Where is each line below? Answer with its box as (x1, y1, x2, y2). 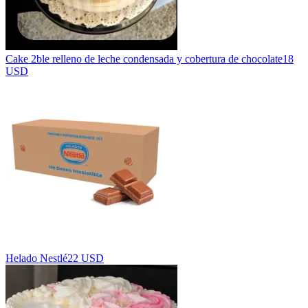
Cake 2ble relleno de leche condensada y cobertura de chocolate (5, 52, 283, 65)
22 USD (67, 252, 104, 264)
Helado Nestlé (5, 252, 67, 264)
